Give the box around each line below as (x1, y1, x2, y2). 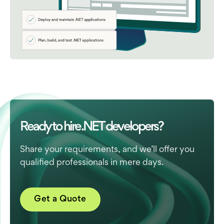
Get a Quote (34, 195, 86, 203)
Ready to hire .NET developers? (20, 121, 163, 133)
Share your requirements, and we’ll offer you (20, 145, 194, 154)
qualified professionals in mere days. (20, 158, 163, 167)
